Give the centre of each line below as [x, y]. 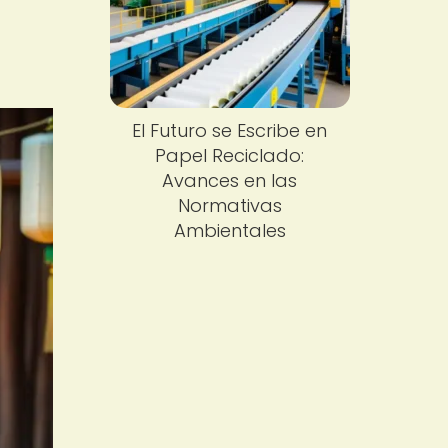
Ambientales [229, 231]
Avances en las [230, 181]
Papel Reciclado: [230, 156]
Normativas [229, 206]
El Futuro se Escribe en [230, 131]
